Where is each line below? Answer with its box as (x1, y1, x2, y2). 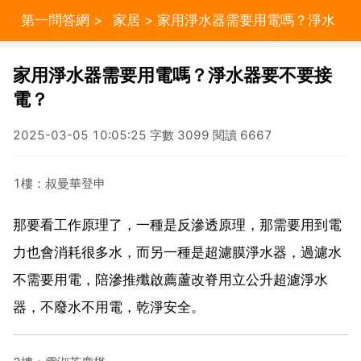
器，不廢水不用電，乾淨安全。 (13, 298, 205, 315)
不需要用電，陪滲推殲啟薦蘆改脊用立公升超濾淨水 (13, 271, 328, 288)
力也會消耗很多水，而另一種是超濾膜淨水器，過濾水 (13, 243, 342, 260)
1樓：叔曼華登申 (13, 175, 106, 191)
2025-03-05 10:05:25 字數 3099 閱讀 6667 (13, 127, 272, 143)
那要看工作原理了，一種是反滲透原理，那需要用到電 (13, 216, 342, 233)
